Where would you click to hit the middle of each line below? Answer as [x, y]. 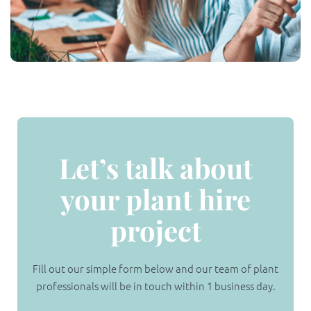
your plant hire [155, 199]
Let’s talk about [155, 168]
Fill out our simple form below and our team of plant [155, 269]
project [155, 230]
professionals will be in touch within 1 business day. [155, 286]
